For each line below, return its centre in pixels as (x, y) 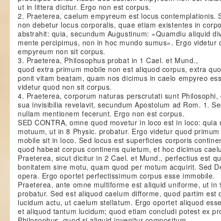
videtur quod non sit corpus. (65, 87)
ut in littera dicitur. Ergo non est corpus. (84, 7)
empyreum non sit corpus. (62, 51)
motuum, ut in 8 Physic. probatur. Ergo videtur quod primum (119, 131)
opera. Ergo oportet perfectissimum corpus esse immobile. (116, 176)
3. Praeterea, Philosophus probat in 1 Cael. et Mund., (108, 60)
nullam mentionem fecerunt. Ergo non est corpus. (101, 113)
